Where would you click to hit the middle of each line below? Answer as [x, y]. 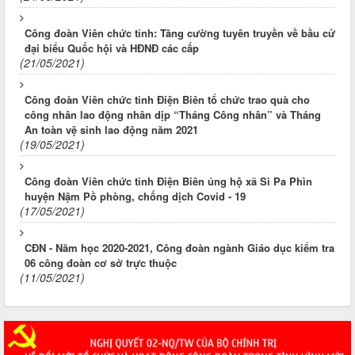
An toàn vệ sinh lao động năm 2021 [111, 130]
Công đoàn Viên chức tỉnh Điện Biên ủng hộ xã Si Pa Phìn [168, 181]
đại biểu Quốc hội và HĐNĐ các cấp [112, 48]
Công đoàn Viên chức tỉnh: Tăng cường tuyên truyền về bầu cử [180, 33]
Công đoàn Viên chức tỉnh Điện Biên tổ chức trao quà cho [167, 100]
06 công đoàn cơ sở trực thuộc [101, 263]
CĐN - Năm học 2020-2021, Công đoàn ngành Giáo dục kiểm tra [179, 248]
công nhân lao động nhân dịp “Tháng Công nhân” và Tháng [173, 115]
